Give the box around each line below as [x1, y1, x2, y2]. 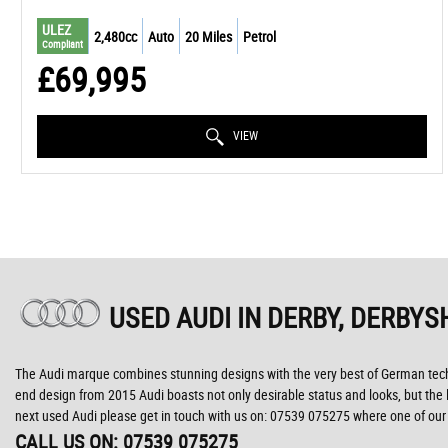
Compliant [42, 37, 83, 52]
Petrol [243, 26, 276, 46]
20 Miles [185, 26, 232, 46]
